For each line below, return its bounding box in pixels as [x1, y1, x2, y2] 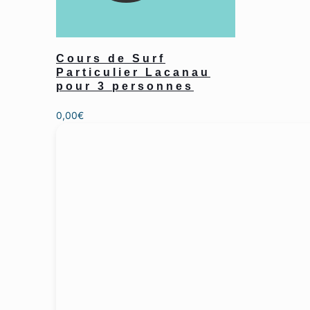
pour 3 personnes [56, 80, 194, 92]
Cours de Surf [56, 52, 165, 64]
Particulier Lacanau [56, 66, 210, 78]
